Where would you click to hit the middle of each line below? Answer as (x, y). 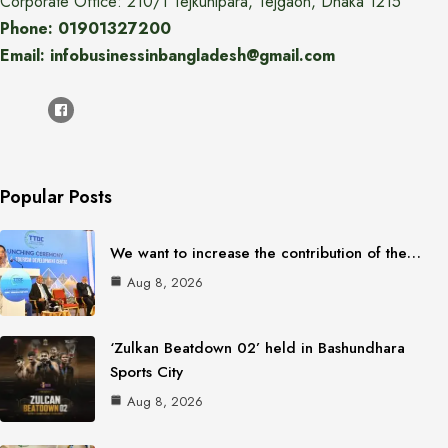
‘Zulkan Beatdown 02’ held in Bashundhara (257, 348)
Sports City (146, 372)
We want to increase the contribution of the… (265, 252)
